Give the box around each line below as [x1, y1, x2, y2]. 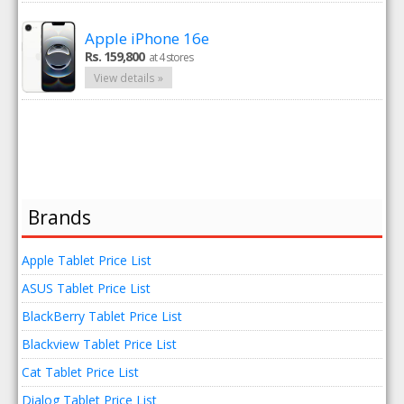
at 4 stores [149, 50, 194, 65]
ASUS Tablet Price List [22, 280, 151, 297]
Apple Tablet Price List [22, 252, 152, 269]
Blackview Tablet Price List [22, 335, 178, 353]
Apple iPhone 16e [85, 28, 210, 49]
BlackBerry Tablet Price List [22, 308, 183, 325]
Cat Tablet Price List [22, 363, 140, 381]
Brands [28, 205, 92, 230]
